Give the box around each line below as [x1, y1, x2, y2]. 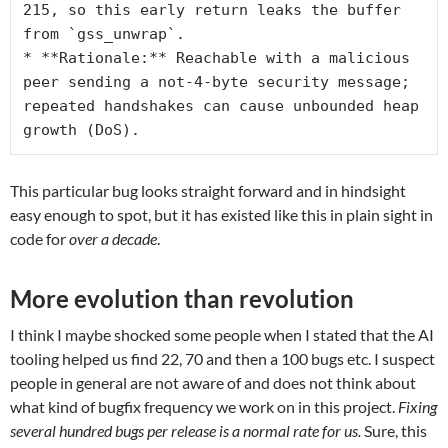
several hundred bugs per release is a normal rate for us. [10, 420, 361, 440]
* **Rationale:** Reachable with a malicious [23, 48, 410, 67]
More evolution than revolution [10, 283, 354, 313]
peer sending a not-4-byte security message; [23, 72, 410, 91]
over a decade [69, 228, 157, 248]
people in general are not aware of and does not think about [10, 372, 416, 392]
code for [10, 228, 69, 248]
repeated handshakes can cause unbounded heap [23, 96, 419, 115]
